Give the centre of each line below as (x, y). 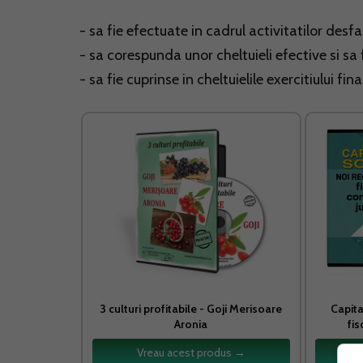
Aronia (191, 324)
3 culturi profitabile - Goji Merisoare (191, 308)
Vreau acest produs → (191, 352)
